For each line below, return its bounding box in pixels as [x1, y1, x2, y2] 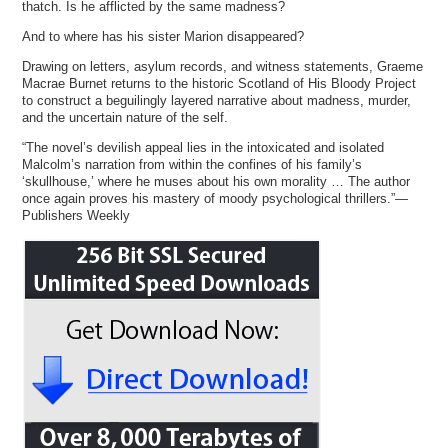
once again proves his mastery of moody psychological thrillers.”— [22, 191, 409, 207]
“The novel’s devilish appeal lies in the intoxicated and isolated [22, 140, 385, 156]
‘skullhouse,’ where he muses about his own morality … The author [22, 174, 411, 190]
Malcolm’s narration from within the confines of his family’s [22, 157, 363, 173]
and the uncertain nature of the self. [22, 110, 229, 126]
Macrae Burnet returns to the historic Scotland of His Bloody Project [22, 76, 417, 92]
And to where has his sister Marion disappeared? [22, 29, 305, 45]
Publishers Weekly [22, 208, 131, 224]
